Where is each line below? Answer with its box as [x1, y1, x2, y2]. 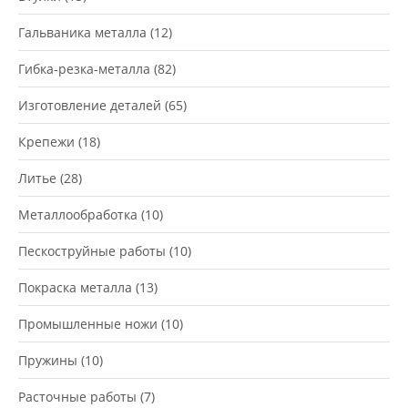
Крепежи [18, 133, 75, 150]
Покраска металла [18, 279, 132, 296]
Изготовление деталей [18, 97, 161, 114]
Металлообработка [18, 206, 138, 223]
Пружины [18, 352, 77, 369]
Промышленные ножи [18, 315, 158, 332]
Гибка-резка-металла [18, 60, 150, 77]
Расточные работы [18, 388, 137, 405]
